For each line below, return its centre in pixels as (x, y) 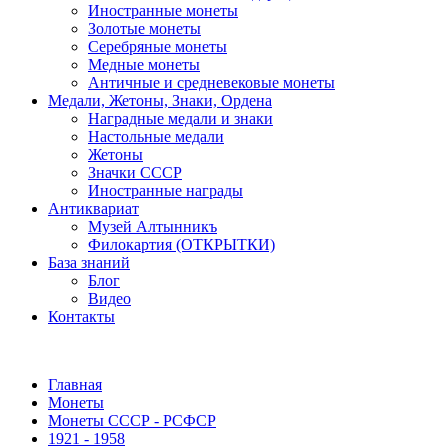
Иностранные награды (165, 190)
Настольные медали (156, 136)
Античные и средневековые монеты (211, 82)
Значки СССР (135, 172)
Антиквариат (93, 208)
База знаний (89, 262)
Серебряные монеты (157, 46)
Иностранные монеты (163, 10)
